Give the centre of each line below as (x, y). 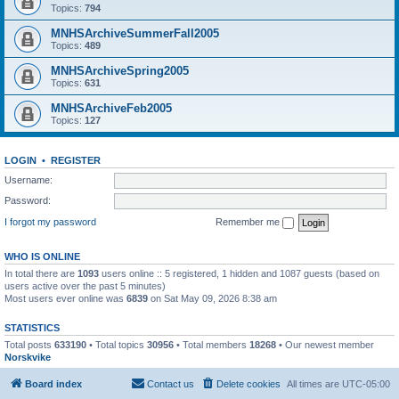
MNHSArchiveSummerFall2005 (135, 33)
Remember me (249, 221)
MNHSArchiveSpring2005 (120, 71)
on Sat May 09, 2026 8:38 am (212, 298)
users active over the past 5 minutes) (85, 285)
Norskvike (28, 357)
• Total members (212, 344)
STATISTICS (32, 327)
